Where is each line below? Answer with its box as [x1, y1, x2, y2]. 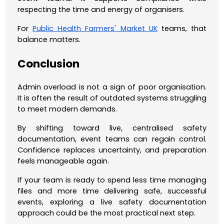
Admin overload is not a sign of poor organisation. [17, 82, 206, 92]
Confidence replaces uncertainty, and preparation [17, 145, 206, 155]
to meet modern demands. [17, 104, 117, 114]
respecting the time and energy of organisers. [17, 4, 184, 15]
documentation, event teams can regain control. [17, 134, 206, 144]
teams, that [157, 23, 207, 34]
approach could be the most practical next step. [17, 208, 195, 218]
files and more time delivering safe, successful [17, 186, 206, 196]
